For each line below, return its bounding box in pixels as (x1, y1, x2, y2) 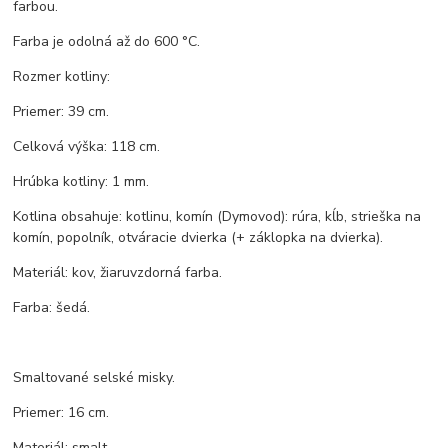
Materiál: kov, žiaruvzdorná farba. (13, 263, 223, 283)
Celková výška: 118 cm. (13, 137, 161, 157)
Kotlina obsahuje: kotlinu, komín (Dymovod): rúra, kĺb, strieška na (13, 207, 422, 227)
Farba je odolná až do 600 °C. (13, 32, 201, 52)
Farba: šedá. (13, 298, 91, 318)
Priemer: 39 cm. (13, 102, 110, 122)
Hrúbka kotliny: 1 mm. (13, 172, 150, 192)
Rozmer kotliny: (13, 67, 111, 87)
